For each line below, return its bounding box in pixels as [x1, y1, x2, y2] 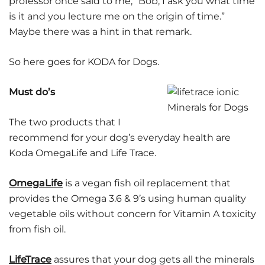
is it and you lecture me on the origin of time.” [9, 11, 227, 22]
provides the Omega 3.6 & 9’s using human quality [9, 193, 246, 204]
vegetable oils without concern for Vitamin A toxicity [9, 208, 256, 219]
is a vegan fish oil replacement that [63, 177, 231, 189]
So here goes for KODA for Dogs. [9, 56, 159, 67]
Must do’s [9, 86, 55, 98]
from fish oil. [9, 224, 66, 235]
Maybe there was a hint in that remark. [9, 26, 192, 37]
